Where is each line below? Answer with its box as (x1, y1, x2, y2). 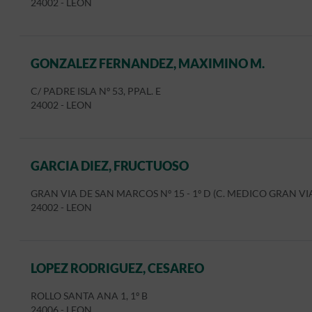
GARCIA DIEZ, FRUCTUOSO (31, 158, 189, 173)
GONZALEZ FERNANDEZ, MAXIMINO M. (31, 56, 265, 71)
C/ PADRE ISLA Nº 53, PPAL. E (31, 86, 161, 97)
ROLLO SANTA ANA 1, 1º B (31, 290, 148, 302)
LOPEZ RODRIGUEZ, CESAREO (31, 260, 204, 276)
